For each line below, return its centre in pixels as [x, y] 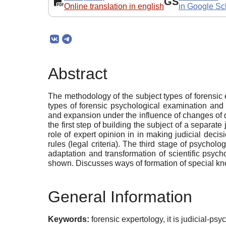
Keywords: [69, 219]
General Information [120, 196]
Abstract [78, 74]
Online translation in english [114, 6]
